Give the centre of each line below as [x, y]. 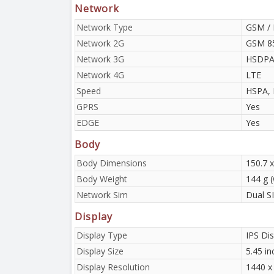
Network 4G [100, 75]
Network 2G [100, 43]
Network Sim [102, 194]
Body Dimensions [112, 163]
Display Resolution [113, 267]
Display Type [102, 235]
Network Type [105, 27]
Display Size [100, 251]
